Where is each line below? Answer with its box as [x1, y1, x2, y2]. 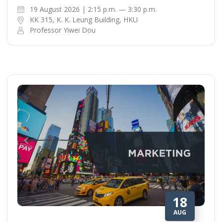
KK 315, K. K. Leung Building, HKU [30, 14, 138, 24]
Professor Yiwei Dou [30, 25, 96, 35]
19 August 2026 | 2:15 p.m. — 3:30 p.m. [30, 4, 157, 14]
